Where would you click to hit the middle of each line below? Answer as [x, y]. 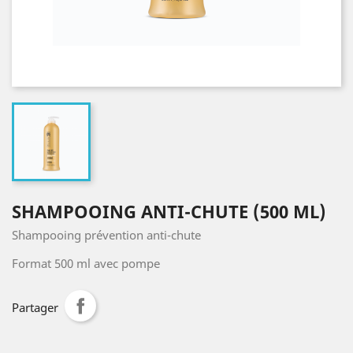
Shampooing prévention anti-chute [106, 235]
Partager [35, 307]
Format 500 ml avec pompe [86, 263]
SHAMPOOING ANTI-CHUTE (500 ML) [169, 211]
